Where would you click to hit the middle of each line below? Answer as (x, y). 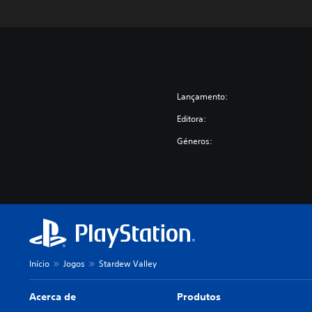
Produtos (199, 297)
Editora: (192, 119)
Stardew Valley (128, 264)
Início (39, 264)
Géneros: (195, 141)
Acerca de (53, 297)
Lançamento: (203, 96)
